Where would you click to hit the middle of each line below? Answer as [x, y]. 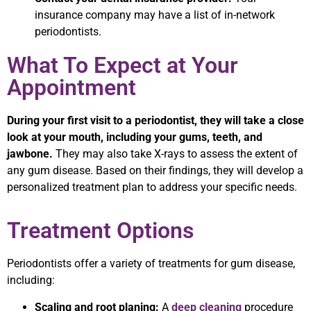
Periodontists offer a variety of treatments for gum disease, [151, 264]
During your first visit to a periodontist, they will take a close [155, 120]
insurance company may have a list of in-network [155, 15]
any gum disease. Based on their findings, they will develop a [155, 170]
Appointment [72, 87]
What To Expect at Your [123, 65]
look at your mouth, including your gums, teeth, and [135, 137]
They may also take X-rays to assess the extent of [177, 154]
